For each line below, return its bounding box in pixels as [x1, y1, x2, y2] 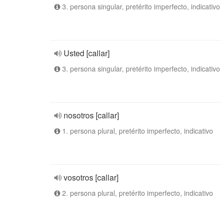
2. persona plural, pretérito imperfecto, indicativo [60, 188, 213, 198]
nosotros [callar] [64, 110, 119, 121]
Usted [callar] [64, 47, 110, 59]
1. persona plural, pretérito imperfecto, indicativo [60, 126, 213, 136]
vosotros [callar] [64, 172, 118, 183]
